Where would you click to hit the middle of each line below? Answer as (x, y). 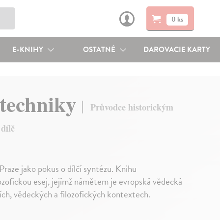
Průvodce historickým (132, 107)
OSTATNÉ (100, 50)
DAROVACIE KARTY (177, 50)
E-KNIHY (28, 50)
